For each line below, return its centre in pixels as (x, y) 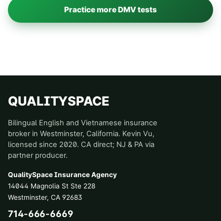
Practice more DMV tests (110, 10)
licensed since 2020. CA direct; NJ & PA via (81, 145)
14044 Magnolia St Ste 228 (52, 186)
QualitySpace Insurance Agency (62, 175)
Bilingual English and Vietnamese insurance (83, 123)
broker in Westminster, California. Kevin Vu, (81, 134)
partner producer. (38, 155)
